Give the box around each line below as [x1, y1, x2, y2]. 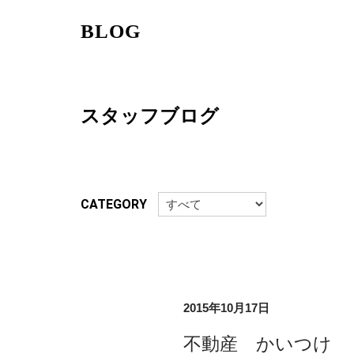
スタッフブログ [81, 105, 219, 126]
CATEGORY [81, 196, 147, 212]
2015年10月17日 [183, 300, 269, 314]
